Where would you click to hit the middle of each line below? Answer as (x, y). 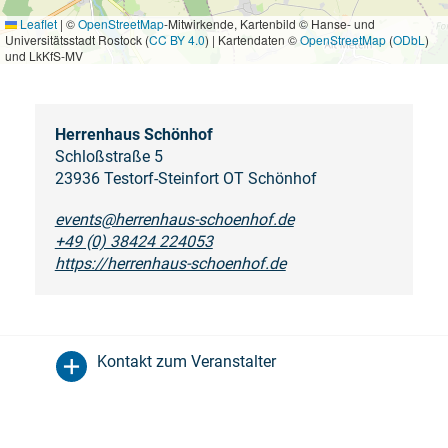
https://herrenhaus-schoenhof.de (170, 263)
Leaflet (37, 23)
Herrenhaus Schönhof (133, 134)
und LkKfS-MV (44, 55)
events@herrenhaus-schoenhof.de (174, 219)
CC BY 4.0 (177, 39)
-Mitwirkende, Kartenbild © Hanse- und (269, 23)
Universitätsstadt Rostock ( (77, 39)
